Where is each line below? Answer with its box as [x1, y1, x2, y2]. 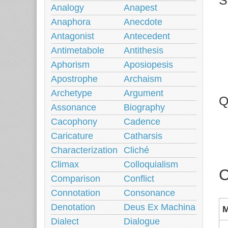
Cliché [124, 145, 149, 155]
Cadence [124, 117, 160, 127]
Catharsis [124, 131, 162, 141]
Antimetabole [51, 45, 104, 55]
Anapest [124, 3, 157, 13]
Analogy [51, 3, 84, 13]
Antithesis [124, 45, 163, 55]
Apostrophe [51, 74, 98, 84]
